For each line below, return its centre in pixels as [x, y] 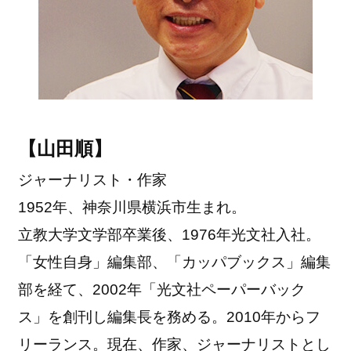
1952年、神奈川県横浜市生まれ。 [132, 207]
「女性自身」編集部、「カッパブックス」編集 [175, 262]
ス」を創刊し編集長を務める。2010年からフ [170, 317]
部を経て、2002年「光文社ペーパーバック [162, 289]
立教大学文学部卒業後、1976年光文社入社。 [170, 234]
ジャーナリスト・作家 [93, 179]
